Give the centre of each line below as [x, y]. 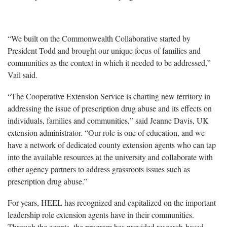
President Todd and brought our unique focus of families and [104, 50]
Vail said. [23, 74]
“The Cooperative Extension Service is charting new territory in [109, 96]
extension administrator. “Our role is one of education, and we [106, 132]
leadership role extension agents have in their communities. [101, 214]
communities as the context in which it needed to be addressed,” [109, 62]
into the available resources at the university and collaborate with [110, 157]
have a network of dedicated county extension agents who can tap [112, 144]
